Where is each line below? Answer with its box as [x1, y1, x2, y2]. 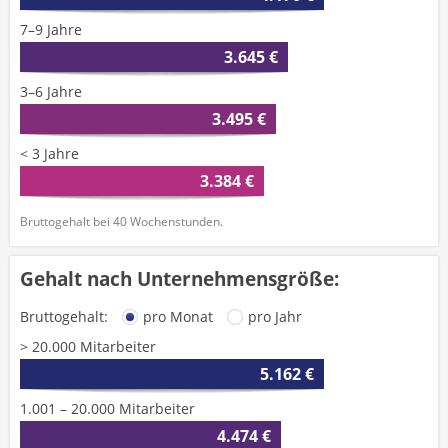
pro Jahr [248, 307, 302, 326]
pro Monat [143, 307, 213, 326]
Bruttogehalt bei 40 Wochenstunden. [20, 213, 223, 230]
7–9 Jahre [20, 20, 82, 39]
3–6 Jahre [20, 82, 82, 101]
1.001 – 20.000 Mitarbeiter [20, 399, 195, 418]
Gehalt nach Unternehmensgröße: [20, 266, 339, 292]
